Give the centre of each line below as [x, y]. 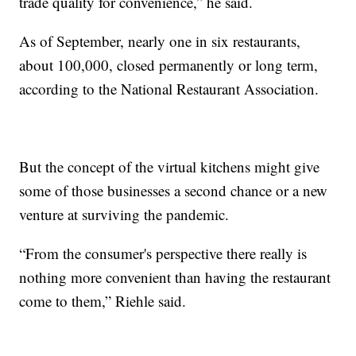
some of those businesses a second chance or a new [174, 191]
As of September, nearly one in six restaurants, [160, 41]
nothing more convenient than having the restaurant [175, 277]
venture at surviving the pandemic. [124, 215]
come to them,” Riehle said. [103, 301]
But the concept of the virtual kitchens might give [170, 167]
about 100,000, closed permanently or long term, [169, 65]
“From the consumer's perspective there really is [163, 253]
